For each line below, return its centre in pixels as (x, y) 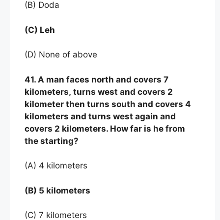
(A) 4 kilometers (56, 166)
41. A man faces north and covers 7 (96, 79)
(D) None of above (61, 55)
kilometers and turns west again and (100, 116)
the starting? (52, 141)
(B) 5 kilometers (58, 190)
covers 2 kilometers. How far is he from (105, 128)
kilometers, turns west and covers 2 (99, 92)
